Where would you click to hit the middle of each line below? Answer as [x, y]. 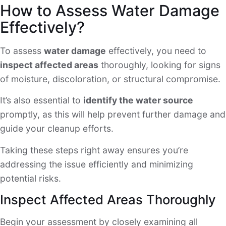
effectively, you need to [156, 50]
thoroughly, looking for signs [159, 65]
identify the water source [138, 100]
